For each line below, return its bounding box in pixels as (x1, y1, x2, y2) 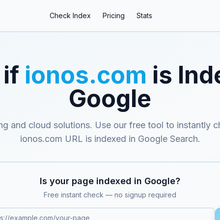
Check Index (50, 11, 91, 20)
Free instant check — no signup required (44, 191, 176, 199)
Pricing (103, 11, 125, 20)
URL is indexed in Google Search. (62, 134, 200, 144)
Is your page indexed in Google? (40, 176, 180, 186)
